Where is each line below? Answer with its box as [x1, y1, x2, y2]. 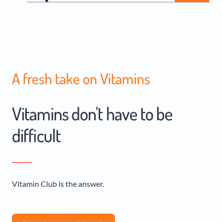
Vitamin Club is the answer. [12, 179, 104, 189]
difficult [12, 124, 60, 147]
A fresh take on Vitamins [12, 69, 150, 88]
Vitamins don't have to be [12, 102, 173, 125]
